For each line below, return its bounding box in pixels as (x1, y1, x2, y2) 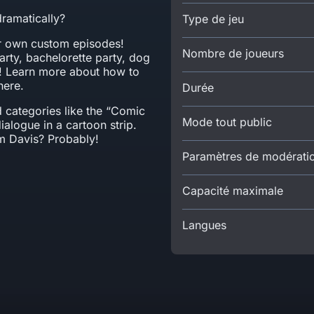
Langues (182, 218, 226, 232)
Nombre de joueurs (182, 46, 284, 60)
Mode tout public (182, 115, 272, 129)
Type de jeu (182, 12, 244, 26)
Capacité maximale (182, 184, 283, 198)
